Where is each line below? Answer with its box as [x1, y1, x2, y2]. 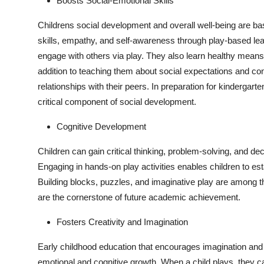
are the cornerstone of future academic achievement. [38, 192, 240, 203]
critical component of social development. [38, 97, 196, 107]
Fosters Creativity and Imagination [57, 217, 188, 227]
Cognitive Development [57, 121, 146, 132]
